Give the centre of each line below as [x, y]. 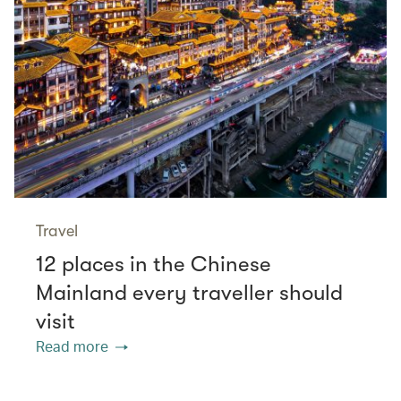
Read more [72, 346]
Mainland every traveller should [189, 292]
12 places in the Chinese [154, 264]
